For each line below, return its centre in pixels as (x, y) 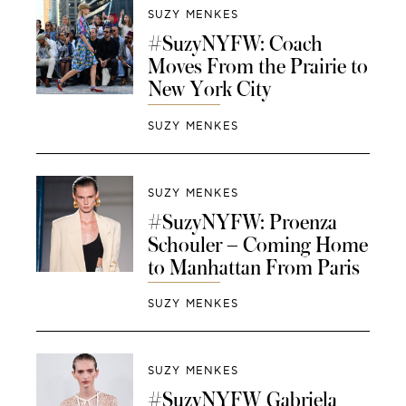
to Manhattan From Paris (253, 267)
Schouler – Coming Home (257, 244)
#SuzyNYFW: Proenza (242, 222)
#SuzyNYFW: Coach (235, 43)
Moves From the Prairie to (257, 66)
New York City (209, 88)
